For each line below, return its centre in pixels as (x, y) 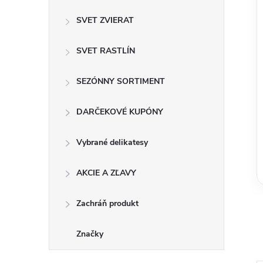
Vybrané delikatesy (112, 142)
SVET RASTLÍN (106, 51)
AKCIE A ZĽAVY (106, 173)
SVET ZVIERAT (105, 20)
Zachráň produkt (107, 203)
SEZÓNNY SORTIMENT (121, 81)
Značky (90, 234)
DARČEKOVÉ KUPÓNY (120, 112)
